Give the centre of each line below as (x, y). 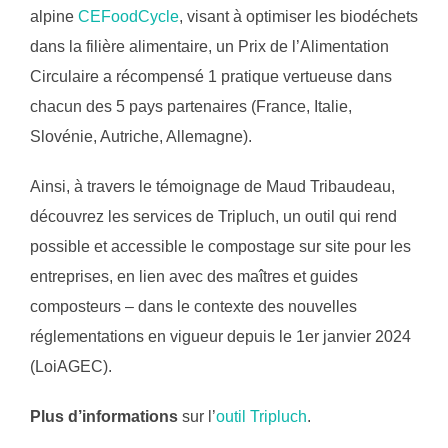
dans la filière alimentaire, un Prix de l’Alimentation (209, 46)
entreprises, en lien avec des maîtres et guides (194, 276)
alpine (54, 16)
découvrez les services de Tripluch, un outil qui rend (213, 216)
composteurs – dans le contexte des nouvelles (193, 306)
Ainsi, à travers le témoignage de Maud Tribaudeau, (212, 186)
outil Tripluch (261, 416)
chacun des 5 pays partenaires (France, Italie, (191, 106)
